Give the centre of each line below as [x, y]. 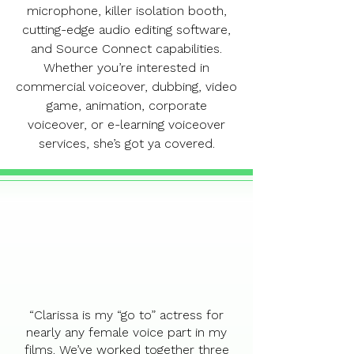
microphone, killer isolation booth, [126, 11]
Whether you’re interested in [126, 68]
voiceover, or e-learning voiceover [126, 124]
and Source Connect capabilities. [126, 49]
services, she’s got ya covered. [126, 143]
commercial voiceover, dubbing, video [126, 87]
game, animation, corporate [126, 105]
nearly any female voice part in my [126, 332]
